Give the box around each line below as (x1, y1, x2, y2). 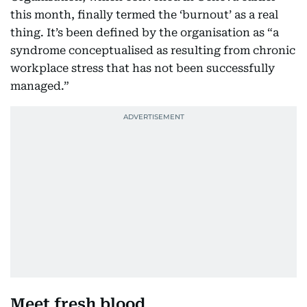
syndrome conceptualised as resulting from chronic (10, 44, 295, 57)
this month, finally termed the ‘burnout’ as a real (10, 8, 278, 21)
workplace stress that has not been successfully (10, 62, 275, 75)
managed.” (10, 79, 69, 93)
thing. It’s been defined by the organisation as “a (10, 26, 279, 39)
